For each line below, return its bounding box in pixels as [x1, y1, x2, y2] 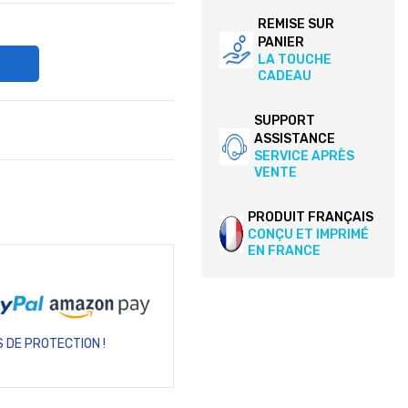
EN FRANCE [248, 243, 321, 259]
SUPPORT [254, 113, 316, 128]
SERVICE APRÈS [254, 148, 355, 164]
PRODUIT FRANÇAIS [248, 209, 374, 225]
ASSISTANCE [254, 131, 336, 147]
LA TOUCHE [257, 52, 331, 67]
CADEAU [257, 68, 311, 84]
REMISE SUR [257, 16, 334, 32]
